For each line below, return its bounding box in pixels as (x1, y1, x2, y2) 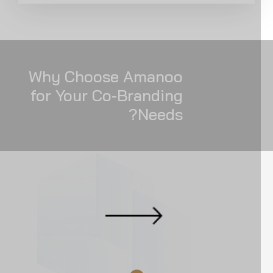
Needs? (150, 104, 196, 125)
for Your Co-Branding (43, 85, 196, 106)
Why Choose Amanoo (41, 66, 196, 87)
